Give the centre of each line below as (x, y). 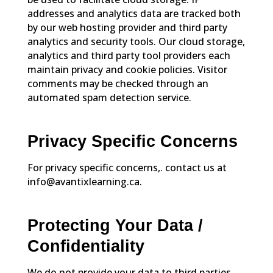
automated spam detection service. (109, 98)
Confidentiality (86, 246)
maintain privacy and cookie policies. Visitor (127, 70)
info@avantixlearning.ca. (84, 182)
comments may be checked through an (118, 84)
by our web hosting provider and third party (127, 28)
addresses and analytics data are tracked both (134, 14)
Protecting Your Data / (115, 226)
